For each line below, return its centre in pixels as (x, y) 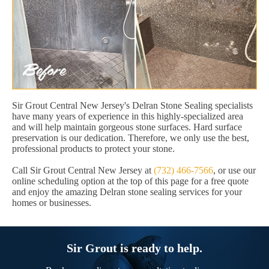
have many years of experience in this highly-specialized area (128, 116)
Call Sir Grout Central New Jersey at (83, 171)
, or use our (234, 171)
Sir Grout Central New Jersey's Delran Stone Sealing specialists (132, 106)
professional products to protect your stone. (93, 149)
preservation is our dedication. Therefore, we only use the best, (131, 138)
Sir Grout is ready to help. (134, 248)
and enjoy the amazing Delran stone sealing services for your (127, 192)
